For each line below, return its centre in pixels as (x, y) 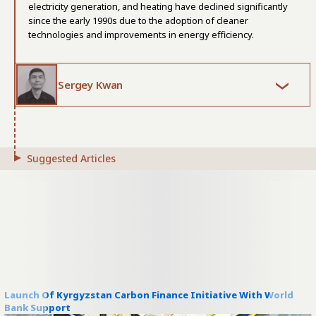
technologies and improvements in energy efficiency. (141, 35)
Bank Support (37, 308)
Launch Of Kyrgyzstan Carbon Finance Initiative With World (149, 295)
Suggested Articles (71, 158)
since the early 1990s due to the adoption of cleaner (138, 20)
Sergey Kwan (91, 85)
